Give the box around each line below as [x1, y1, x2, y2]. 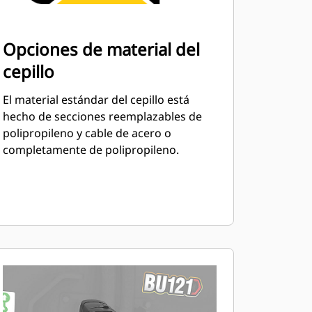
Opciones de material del [2, 38, 200, 61]
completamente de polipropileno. [2, 142, 179, 157]
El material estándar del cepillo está [2, 92, 189, 107]
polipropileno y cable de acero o [2, 125, 171, 141]
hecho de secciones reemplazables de [2, 109, 202, 124]
